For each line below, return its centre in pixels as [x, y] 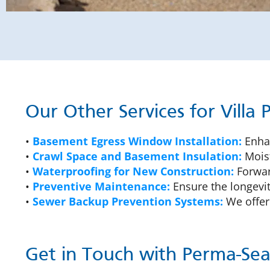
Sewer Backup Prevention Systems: [128, 202]
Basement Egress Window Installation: [137, 141]
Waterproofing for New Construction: [133, 171]
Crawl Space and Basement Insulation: [137, 156]
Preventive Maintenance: [101, 187]
